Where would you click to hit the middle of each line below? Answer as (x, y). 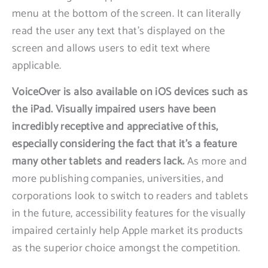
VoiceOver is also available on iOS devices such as (130, 92)
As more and (216, 162)
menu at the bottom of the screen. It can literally (126, 14)
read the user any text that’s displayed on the (119, 31)
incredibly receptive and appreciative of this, (115, 127)
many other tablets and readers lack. (98, 162)
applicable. (37, 66)
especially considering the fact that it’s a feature (125, 144)
